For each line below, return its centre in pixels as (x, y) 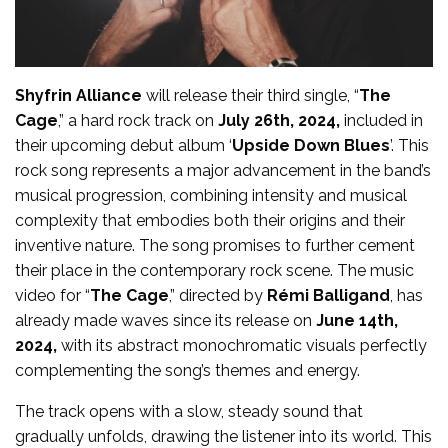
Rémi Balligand (328, 296)
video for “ (52, 296)
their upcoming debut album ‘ (123, 146)
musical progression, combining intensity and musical (211, 196)
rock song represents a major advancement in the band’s (223, 171)
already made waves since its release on (165, 321)
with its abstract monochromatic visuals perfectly (242, 346)
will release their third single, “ (250, 96)
